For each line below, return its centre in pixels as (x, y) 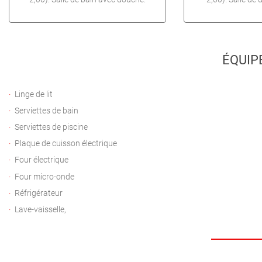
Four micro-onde (44, 177)
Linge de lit (34, 94)
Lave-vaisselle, (40, 209)
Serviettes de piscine (51, 127)
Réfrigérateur (39, 193)
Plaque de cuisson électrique (66, 144)
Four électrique (42, 160)
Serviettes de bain (46, 111)
